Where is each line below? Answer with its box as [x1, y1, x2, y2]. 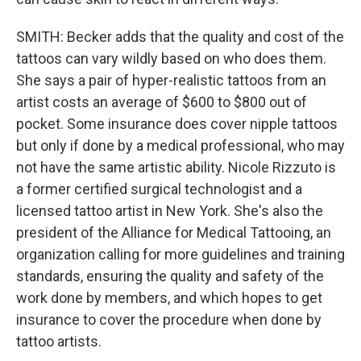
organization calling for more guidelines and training [16, 246, 345, 263]
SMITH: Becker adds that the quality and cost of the [16, 28, 344, 45]
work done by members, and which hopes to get [16, 289, 322, 306]
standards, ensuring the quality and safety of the [16, 268, 324, 284]
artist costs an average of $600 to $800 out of [16, 93, 307, 110]
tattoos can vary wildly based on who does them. [16, 50, 326, 67]
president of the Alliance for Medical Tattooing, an [16, 224, 331, 241]
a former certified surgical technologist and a [16, 180, 302, 197]
